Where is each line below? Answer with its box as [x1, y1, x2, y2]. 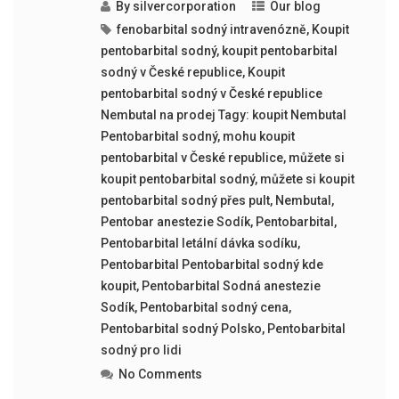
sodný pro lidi [100, 343, 182, 357]
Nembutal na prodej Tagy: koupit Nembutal [100, 108, 346, 122]
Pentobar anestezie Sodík [100, 215, 250, 229]
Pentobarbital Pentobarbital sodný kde [100, 257, 323, 272]
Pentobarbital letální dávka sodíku [100, 236, 297, 250]
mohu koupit [222, 129, 295, 143]
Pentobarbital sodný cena [139, 300, 289, 314]
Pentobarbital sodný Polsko [100, 322, 262, 336]
